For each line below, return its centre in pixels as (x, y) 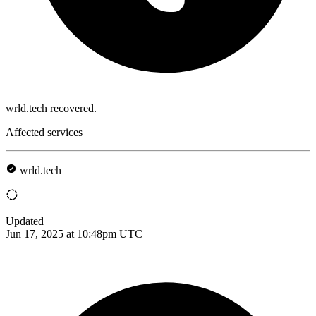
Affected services (44, 132)
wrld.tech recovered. (51, 108)
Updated (25, 221)
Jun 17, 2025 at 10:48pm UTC (74, 233)
